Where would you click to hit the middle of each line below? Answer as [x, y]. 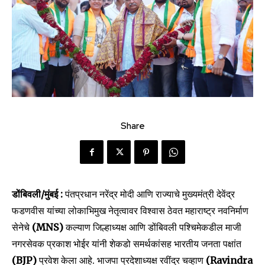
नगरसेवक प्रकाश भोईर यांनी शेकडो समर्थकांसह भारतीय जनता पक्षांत [127, 244]
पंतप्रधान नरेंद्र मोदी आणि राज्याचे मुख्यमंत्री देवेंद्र [150, 194]
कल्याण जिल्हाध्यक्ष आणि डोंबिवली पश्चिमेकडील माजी [152, 227]
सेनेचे [21, 227]
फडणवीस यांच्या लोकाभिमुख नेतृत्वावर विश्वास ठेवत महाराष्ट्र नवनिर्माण [130, 211]
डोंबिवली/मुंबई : [38, 194]
